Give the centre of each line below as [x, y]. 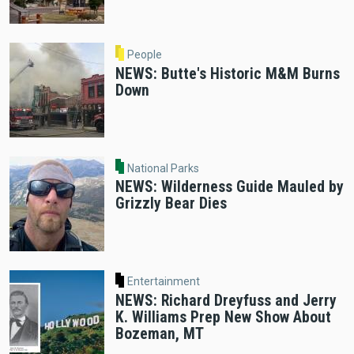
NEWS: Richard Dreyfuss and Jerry [226, 301]
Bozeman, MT [159, 334]
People [145, 54]
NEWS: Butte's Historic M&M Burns [227, 73]
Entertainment [164, 282]
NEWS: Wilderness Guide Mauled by [229, 187]
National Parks [164, 168]
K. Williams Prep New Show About [223, 318]
